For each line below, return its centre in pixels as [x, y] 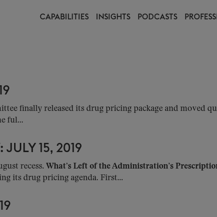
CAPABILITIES [64, 17]
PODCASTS [157, 17]
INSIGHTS [113, 17]
